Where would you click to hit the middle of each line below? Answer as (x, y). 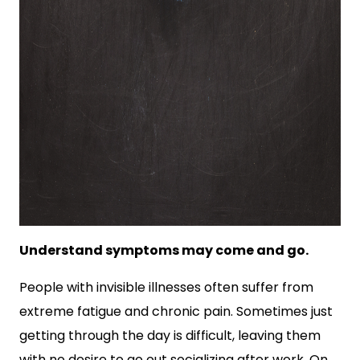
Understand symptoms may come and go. (165, 250)
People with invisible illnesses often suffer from (166, 287)
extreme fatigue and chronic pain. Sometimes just (176, 311)
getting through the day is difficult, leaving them (170, 335)
